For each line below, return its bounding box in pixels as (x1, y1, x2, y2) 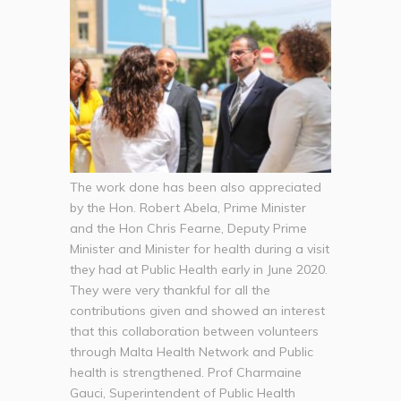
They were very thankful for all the (70, 282, 271, 299)
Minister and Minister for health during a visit (70, 241, 330, 258)
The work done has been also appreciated (70, 179, 322, 196)
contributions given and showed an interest (70, 303, 326, 320)
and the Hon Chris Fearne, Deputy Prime (70, 220, 308, 237)
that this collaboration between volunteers (70, 323, 320, 340)
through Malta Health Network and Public (70, 344, 314, 361)
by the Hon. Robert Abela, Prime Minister (70, 200, 307, 217)
